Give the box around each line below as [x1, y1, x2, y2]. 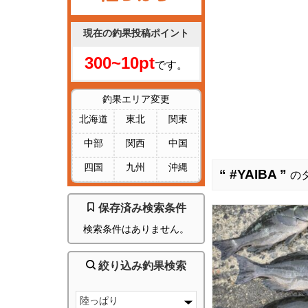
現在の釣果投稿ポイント [83, 27, 189, 39]
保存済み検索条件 [96, 202, 186, 214]
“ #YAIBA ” [219, 167, 290, 182]
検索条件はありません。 [83, 223, 189, 235]
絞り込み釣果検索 [96, 260, 186, 272]
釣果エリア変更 [102, 93, 170, 105]
